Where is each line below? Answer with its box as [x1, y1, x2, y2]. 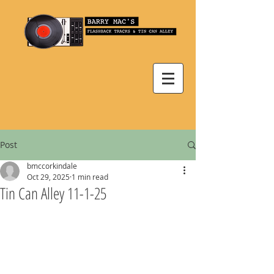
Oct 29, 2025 [27, 172, 70, 182]
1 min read [72, 172, 108, 182]
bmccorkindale [27, 161, 77, 171]
